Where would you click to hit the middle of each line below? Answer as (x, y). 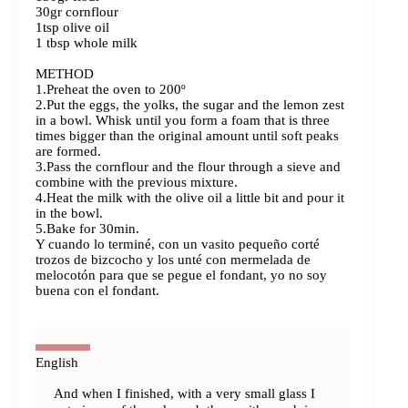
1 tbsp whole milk (87, 42)
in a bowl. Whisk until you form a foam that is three (183, 120)
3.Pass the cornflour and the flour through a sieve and (189, 166)
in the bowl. (70, 213)
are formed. (69, 151)
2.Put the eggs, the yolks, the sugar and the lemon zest (190, 104)
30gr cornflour (77, 11)
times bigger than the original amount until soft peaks (188, 135)
